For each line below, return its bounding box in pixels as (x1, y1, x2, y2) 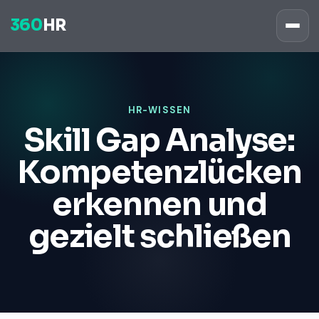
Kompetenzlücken (17, 152, 302, 192)
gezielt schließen (28, 216, 291, 256)
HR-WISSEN (128, 104, 191, 116)
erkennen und (52, 184, 267, 224)
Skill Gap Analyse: (24, 120, 295, 160)
